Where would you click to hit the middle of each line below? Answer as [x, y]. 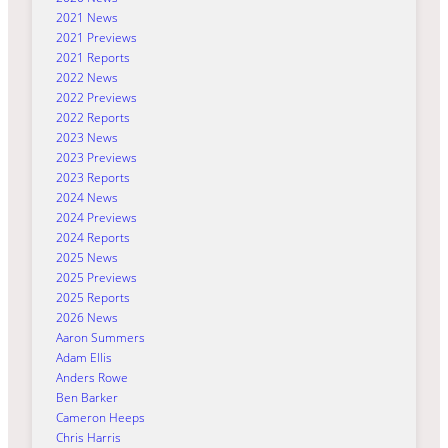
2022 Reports [93, 117]
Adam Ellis [84, 357]
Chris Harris [88, 437]
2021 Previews [96, 37]
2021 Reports [93, 57]
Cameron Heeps [100, 417]
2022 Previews [96, 97]
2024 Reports [93, 237]
